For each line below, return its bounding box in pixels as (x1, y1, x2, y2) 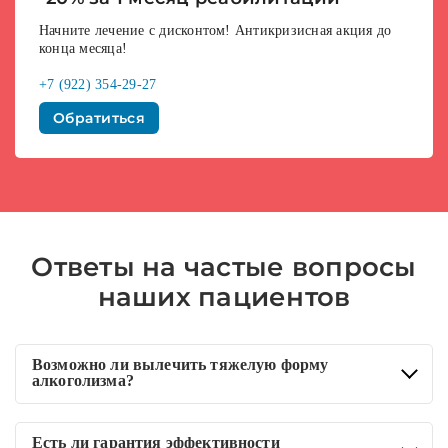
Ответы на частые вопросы (31, 251, 417, 284)
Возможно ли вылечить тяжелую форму (32, 356, 329, 374)
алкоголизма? (32, 372, 134, 390)
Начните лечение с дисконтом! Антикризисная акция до (39, 23, 392, 39)
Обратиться (53, 109, 146, 128)
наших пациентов (97, 281, 351, 314)
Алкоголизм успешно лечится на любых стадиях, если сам (32, 427, 397, 443)
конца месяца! (39, 41, 128, 57)
